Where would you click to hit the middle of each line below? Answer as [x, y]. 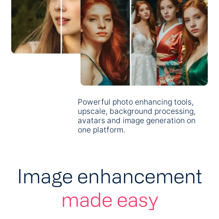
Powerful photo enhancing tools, [136, 102]
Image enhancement [109, 175]
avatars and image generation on [137, 120]
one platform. [102, 130]
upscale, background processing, [137, 111]
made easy [109, 199]
